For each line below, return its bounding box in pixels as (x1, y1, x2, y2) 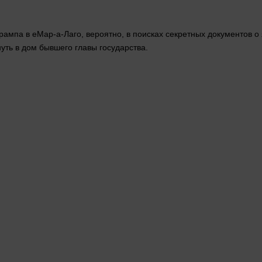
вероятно (86, 29, 122, 39)
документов (208, 29, 252, 39)
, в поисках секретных (122, 29, 208, 39)
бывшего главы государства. (37, 43, 148, 53)
